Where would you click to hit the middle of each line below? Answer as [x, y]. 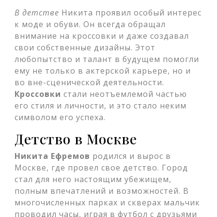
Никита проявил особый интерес [130, 13]
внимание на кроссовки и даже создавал [102, 36]
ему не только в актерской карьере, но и [103, 71]
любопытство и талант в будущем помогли [107, 59]
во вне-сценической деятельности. [89, 82]
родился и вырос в [131, 156]
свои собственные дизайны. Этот [85, 47]
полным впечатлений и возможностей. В [102, 191]
